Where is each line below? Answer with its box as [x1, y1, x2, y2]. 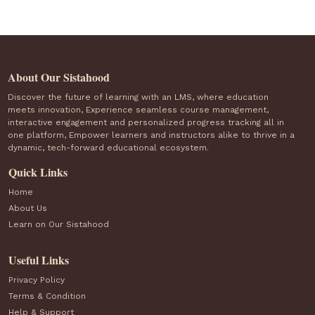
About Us [8, 203, 47, 213]
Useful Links [8, 252, 69, 268]
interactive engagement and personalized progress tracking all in [8, 117, 285, 127]
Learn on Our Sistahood [8, 219, 109, 229]
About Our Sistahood [8, 69, 110, 85]
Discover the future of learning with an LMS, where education [8, 92, 269, 102]
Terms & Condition [8, 291, 86, 301]
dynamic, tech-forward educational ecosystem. [8, 143, 210, 153]
